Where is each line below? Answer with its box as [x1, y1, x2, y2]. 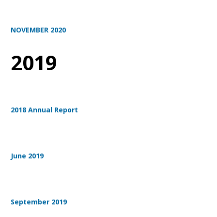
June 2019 [11, 151, 44, 161]
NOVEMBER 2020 [11, 25, 66, 35]
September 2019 [11, 197, 67, 207]
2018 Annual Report [11, 105, 78, 115]
